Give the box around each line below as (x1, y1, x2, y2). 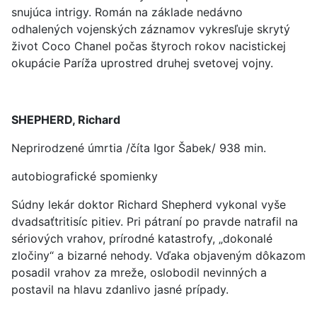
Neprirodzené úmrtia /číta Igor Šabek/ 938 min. (11, 141, 266, 155)
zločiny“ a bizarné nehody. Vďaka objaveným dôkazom (11, 248, 306, 263)
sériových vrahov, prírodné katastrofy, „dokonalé (11, 231, 272, 246)
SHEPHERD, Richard (11, 113, 120, 127)
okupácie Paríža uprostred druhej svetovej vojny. (11, 56, 273, 70)
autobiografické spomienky (11, 169, 158, 183)
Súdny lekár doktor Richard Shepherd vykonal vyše (11, 197, 286, 212)
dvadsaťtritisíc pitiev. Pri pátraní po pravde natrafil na (11, 214, 298, 229)
